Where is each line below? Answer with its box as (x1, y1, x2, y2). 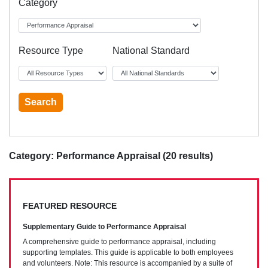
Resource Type (19, 45, 83, 56)
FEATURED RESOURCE (23, 200, 117, 211)
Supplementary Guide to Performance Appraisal (23, 222, 186, 231)
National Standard (112, 45, 190, 56)
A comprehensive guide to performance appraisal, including (23, 237, 216, 246)
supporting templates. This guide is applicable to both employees (23, 248, 233, 257)
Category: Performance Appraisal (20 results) (9, 150, 213, 161)
